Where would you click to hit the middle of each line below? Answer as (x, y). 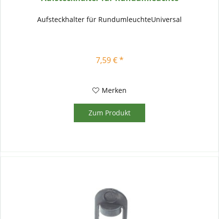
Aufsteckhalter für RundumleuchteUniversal (110, 19)
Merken (114, 90)
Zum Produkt (110, 112)
